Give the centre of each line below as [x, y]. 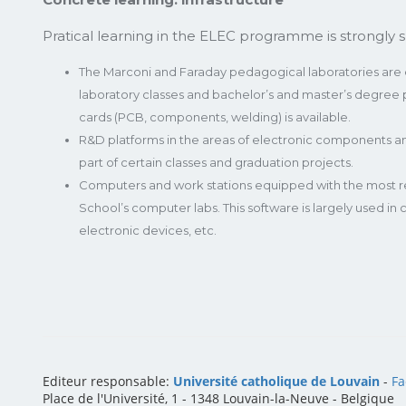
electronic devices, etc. [148, 230]
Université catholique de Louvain [276, 381]
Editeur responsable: [108, 381]
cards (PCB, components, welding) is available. [215, 116]
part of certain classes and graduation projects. [216, 162]
